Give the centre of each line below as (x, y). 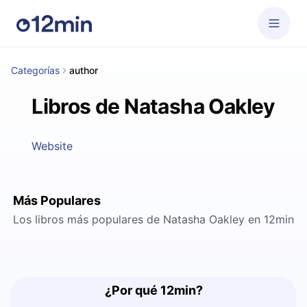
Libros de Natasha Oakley (153, 106)
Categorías (35, 70)
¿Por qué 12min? (153, 290)
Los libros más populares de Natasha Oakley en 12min (153, 219)
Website (52, 146)
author (84, 70)
